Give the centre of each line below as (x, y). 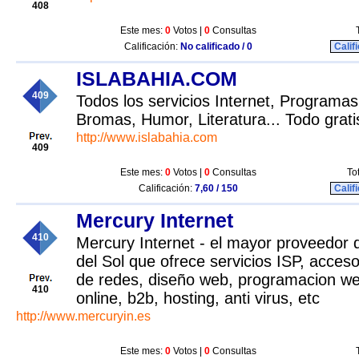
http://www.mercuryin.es (83, 316)
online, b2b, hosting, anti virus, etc (198, 298)
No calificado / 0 (216, 46)
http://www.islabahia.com (147, 137)
